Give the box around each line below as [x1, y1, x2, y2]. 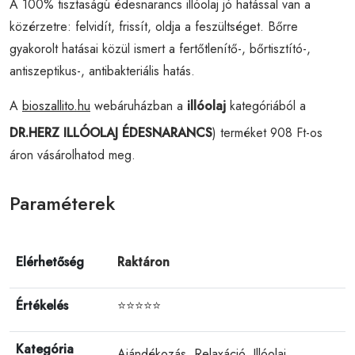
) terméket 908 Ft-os [212, 123, 323, 142]
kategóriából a [226, 96, 306, 115]
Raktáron [117, 252, 170, 271]
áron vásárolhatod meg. [10, 145, 136, 164]
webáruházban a [90, 96, 187, 115]
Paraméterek [10, 189, 115, 217]
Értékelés [16, 296, 68, 315]
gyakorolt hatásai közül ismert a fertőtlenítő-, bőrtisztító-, [10, 39, 311, 58]
